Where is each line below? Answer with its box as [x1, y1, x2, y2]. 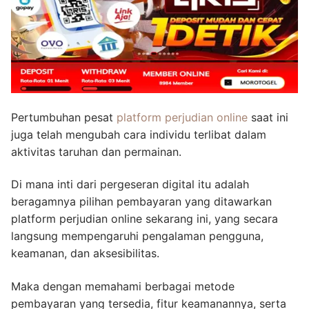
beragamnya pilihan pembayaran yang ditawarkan [11, 195, 272, 209]
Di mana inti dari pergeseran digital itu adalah [11, 177, 249, 192]
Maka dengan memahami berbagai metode [11, 279, 235, 294]
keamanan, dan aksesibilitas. [11, 246, 159, 261]
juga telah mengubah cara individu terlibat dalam [11, 127, 266, 141]
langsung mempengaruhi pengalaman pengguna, [11, 229, 263, 243]
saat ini [248, 110, 288, 124]
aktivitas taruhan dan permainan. [11, 144, 181, 159]
